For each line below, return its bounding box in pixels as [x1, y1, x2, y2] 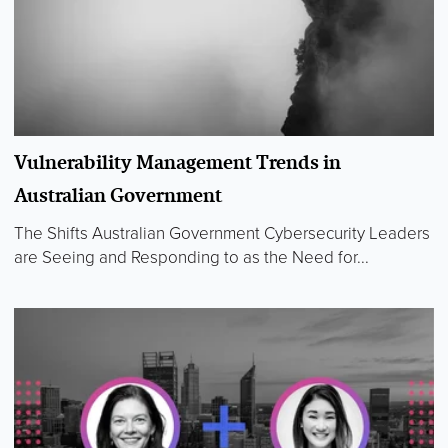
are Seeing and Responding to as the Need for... [14, 247, 369, 269]
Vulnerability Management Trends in [14, 148, 341, 177]
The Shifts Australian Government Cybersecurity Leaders [14, 223, 430, 245]
